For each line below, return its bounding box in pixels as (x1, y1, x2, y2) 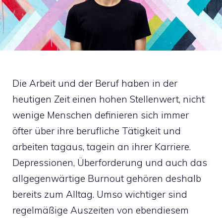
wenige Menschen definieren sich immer (12, 109, 189, 121)
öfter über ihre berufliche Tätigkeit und (12, 124, 181, 137)
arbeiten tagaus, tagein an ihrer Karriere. (12, 140, 191, 153)
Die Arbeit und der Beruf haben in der (12, 77, 177, 89)
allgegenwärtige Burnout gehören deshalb (12, 172, 201, 184)
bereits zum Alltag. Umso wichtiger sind (12, 188, 187, 200)
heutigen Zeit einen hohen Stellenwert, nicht (12, 93, 205, 105)
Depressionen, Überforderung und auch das (12, 156, 207, 168)
